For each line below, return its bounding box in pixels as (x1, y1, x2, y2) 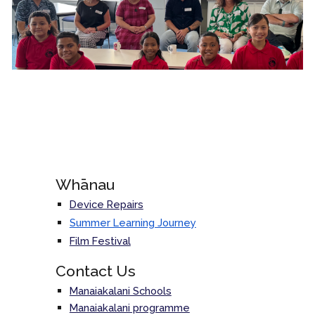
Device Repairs (69, 198, 143, 210)
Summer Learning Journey (69, 217, 196, 229)
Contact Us (55, 262, 136, 280)
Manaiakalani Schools (69, 285, 172, 297)
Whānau (55, 176, 115, 193)
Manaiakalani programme (69, 302, 190, 314)
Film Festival (69, 235, 131, 247)
